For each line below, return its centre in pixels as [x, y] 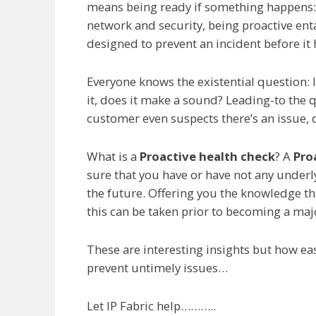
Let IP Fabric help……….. [151, 305]
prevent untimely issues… [157, 267]
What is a [113, 156]
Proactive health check [207, 156]
